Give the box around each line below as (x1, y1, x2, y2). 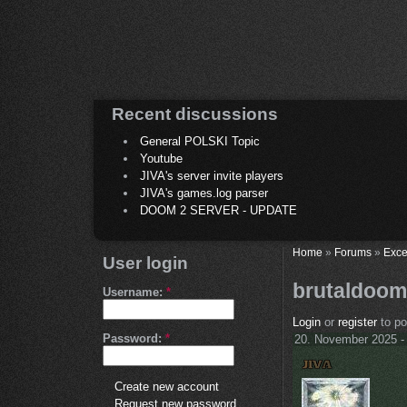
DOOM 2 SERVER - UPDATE (140, 203, 297, 218)
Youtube (140, 152, 183, 166)
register (338, 315, 377, 330)
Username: (103, 285, 166, 300)
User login (103, 253, 188, 273)
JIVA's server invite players (140, 169, 283, 184)
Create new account (114, 380, 219, 394)
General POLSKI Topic (140, 134, 260, 149)
